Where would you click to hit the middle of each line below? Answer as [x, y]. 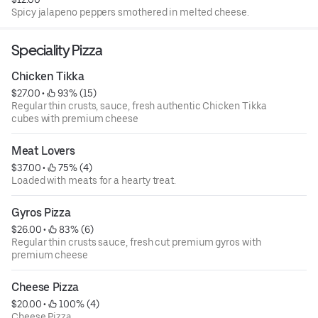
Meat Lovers [43, 150]
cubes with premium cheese [75, 118]
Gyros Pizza [41, 212]
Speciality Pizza [57, 50]
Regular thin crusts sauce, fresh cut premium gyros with [30, 242]
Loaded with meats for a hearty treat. [94, 180]
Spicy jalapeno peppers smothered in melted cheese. [130, 12]
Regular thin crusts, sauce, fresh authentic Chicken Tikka [30, 105]
